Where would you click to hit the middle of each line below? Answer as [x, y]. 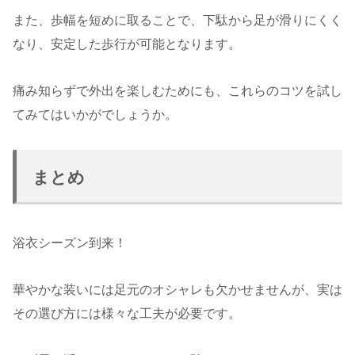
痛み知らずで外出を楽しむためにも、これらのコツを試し [177, 91]
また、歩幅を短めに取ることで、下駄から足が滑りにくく [177, 21]
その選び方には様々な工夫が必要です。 [127, 313]
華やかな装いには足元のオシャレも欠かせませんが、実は [177, 289]
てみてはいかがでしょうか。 [95, 115]
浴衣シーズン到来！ [70, 242]
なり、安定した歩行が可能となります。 [127, 44]
